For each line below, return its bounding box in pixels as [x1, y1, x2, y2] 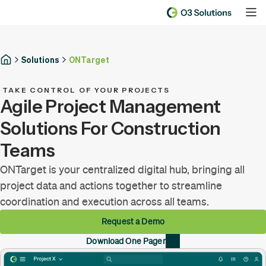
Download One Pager [86, 236, 166, 246]
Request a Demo [102, 217, 164, 226]
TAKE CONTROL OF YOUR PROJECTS [2, 85, 170, 94]
